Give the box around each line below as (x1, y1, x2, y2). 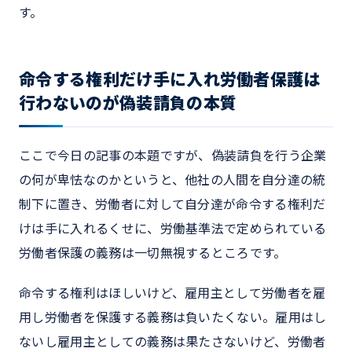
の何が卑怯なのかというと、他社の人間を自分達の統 (19, 171, 326, 188)
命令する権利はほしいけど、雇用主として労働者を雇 (19, 285, 326, 302)
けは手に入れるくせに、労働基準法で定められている (19, 220, 327, 236)
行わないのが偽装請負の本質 (19, 93, 237, 113)
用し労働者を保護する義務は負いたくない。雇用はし (19, 310, 327, 326)
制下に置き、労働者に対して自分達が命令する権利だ (19, 196, 326, 212)
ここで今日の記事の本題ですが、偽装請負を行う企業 (19, 147, 327, 163)
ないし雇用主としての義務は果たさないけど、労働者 (19, 334, 326, 350)
